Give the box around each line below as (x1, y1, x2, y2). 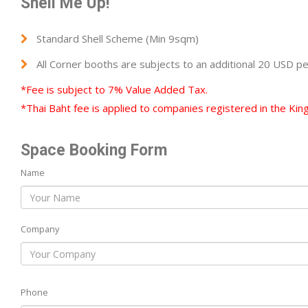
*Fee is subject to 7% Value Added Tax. (21, 82, 208, 96)
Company (21, 223, 59, 235)
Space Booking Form (21, 141, 167, 159)
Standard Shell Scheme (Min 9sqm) (36, 32, 199, 45)
